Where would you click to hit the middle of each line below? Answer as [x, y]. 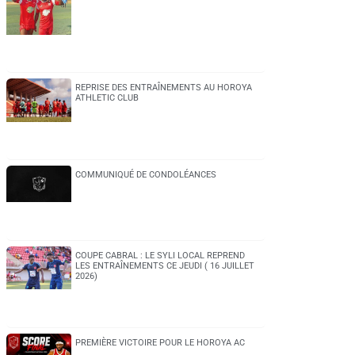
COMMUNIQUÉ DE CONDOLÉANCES [145, 175]
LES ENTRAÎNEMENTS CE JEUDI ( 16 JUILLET [164, 265]
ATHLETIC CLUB [107, 98]
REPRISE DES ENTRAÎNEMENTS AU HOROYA [163, 88]
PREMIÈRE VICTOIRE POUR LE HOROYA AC [160, 342]
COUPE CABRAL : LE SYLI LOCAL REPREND [160, 255]
